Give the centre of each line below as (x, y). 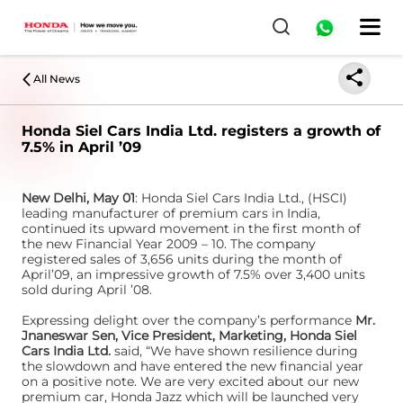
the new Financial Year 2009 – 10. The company (169, 244)
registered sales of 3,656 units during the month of (182, 259)
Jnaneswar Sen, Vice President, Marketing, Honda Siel (189, 336)
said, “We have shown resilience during (234, 351)
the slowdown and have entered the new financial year (193, 366)
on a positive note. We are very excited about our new (190, 381)
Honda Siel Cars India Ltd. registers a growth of (201, 131)
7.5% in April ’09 (81, 147)
